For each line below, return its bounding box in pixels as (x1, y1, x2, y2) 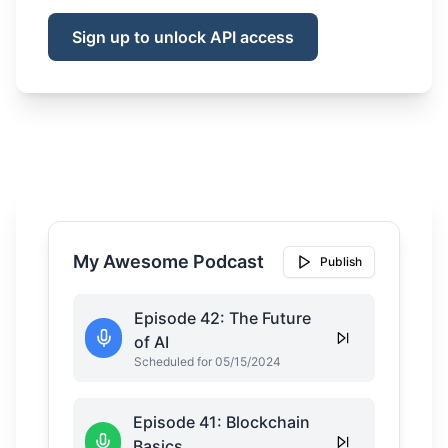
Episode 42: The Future (134, 308, 311, 328)
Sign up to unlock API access (72, 27, 294, 47)
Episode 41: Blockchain (133, 412, 310, 432)
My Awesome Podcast (73, 251, 264, 272)
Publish (320, 254, 362, 269)
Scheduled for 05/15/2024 (134, 354, 281, 369)
